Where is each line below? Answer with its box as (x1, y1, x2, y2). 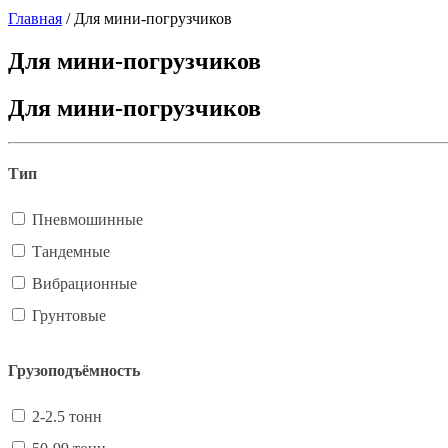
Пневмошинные (32, 211, 143, 229)
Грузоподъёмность (8, 362, 140, 380)
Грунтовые (32, 307, 106, 325)
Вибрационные (32, 275, 137, 293)
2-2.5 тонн (32, 408, 102, 426)
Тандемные (32, 243, 110, 261)
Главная (8, 9, 62, 27)
